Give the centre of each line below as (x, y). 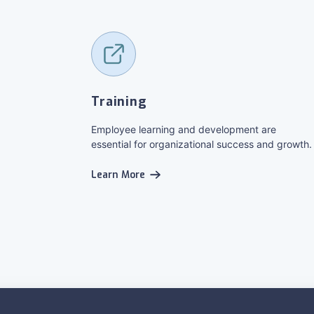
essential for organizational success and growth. (201, 144)
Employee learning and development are (183, 129)
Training (119, 102)
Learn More (118, 175)
